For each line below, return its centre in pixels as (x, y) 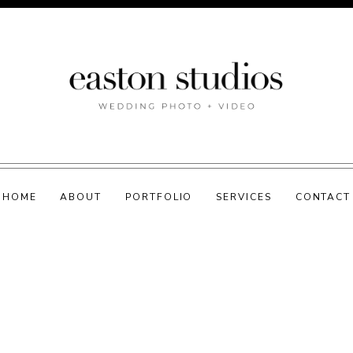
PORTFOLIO (159, 197)
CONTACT (323, 197)
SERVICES (244, 197)
